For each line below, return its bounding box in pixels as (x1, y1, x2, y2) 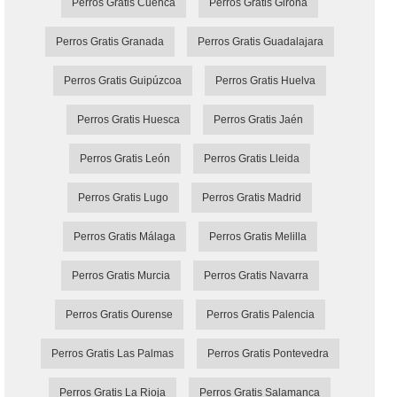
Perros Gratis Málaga (73, 230, 175, 244)
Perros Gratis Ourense (65, 308, 173, 322)
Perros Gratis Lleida (204, 152, 300, 166)
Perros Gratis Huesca (76, 113, 180, 127)
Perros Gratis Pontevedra (206, 347, 329, 361)
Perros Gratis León (80, 152, 170, 166)
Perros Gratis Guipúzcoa (64, 74, 182, 88)
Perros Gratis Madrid (202, 191, 301, 205)
